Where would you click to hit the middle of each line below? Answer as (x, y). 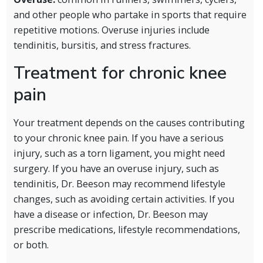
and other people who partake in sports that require (130, 14)
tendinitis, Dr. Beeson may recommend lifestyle (119, 184)
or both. (31, 245)
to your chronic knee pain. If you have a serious (118, 138)
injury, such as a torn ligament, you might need (119, 154)
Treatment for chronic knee (120, 73)
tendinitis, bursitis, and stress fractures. (103, 45)
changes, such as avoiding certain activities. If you (124, 199)
